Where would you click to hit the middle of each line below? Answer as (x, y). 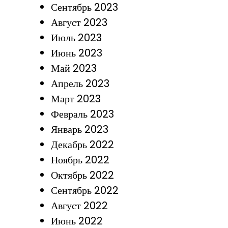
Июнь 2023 (76, 53)
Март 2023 (76, 99)
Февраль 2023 (82, 114)
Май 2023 (74, 68)
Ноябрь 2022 (80, 160)
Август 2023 (79, 22)
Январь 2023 (79, 129)
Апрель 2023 (80, 83)
